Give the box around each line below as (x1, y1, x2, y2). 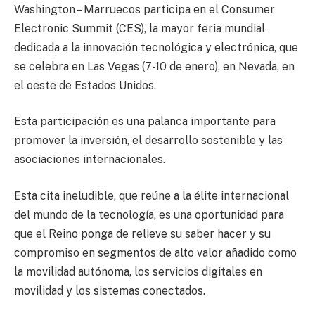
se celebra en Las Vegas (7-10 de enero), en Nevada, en (14, 59, 295, 73)
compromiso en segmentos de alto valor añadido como (14, 246, 297, 259)
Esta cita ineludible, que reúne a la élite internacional (14, 189, 289, 202)
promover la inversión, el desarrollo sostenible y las (14, 134, 283, 148)
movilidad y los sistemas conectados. (14, 284, 205, 297)
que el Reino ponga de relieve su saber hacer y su (14, 227, 271, 240)
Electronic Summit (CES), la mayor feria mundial (14, 21, 265, 35)
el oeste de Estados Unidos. (14, 78, 156, 92)
